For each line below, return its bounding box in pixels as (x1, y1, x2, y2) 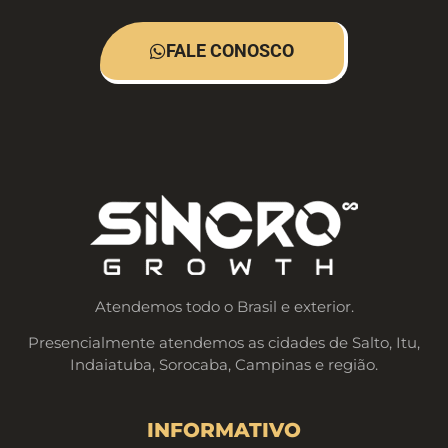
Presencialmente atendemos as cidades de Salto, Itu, (28, 333, 420, 352)
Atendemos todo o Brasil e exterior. (94, 296, 354, 316)
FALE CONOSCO (166, 39, 294, 61)
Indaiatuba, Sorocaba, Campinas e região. (70, 355, 378, 374)
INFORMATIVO (147, 418, 301, 443)
